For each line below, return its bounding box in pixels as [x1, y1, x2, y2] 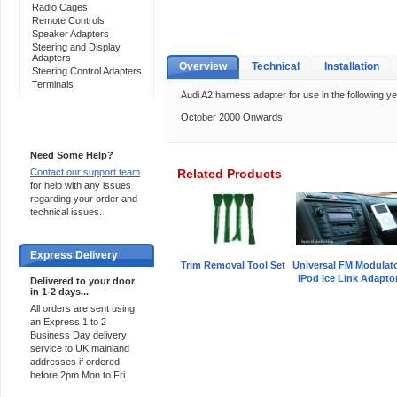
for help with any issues [30, 180, 131, 191]
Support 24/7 [30, 123, 94, 136]
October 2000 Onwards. [181, 112, 285, 122]
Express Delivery [30, 249, 118, 261]
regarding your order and [30, 193, 137, 204]
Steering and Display [32, 42, 121, 52]
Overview [179, 60, 227, 73]
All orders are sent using [30, 303, 135, 314]
